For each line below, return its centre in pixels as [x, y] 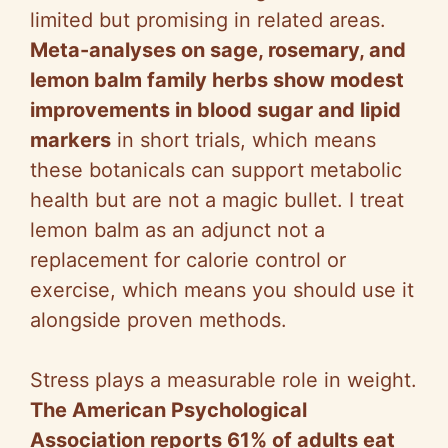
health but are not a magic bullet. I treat [217, 200]
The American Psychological [168, 410]
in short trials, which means [243, 140]
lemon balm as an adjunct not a [177, 230]
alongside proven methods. [158, 320]
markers [70, 140]
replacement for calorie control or [188, 260]
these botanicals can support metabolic [216, 170]
